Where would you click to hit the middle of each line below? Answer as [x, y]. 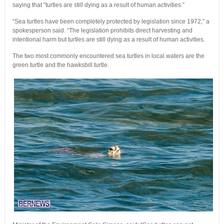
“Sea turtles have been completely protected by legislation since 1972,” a [111, 22]
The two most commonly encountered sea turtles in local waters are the [108, 56]
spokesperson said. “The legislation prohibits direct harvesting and [102, 31]
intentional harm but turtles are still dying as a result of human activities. [108, 40]
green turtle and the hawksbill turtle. [60, 65]
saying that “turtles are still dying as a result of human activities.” [98, 5]
